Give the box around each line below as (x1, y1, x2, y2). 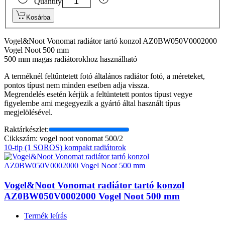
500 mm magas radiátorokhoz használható (4, 55, 137, 64)
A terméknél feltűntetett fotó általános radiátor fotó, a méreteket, (4, 72, 205, 81)
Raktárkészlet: (4, 125, 49, 134)
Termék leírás (24, 211, 67, 220)
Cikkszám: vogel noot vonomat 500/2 (4, 134, 123, 143)
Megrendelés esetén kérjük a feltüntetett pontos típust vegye (4, 90, 192, 99)
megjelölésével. (4, 108, 53, 117)
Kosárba (26, 14, 50, 22)
